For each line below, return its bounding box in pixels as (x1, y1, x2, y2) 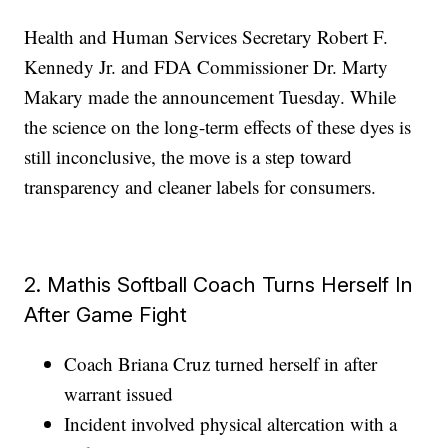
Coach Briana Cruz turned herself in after (64, 350, 378, 376)
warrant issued (64, 380, 174, 406)
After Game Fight (24, 301, 188, 327)
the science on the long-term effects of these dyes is (24, 113, 412, 139)
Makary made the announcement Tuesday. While (24, 83, 397, 109)
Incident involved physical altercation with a (64, 410, 398, 436)
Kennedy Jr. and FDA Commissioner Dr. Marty (24, 53, 389, 79)
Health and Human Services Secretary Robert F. (24, 23, 389, 49)
